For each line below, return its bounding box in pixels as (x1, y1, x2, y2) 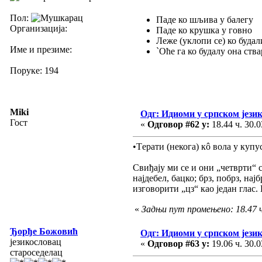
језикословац (10, 236, 61, 247)
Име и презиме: (10, 44, 72, 54)
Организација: (10, 23, 67, 33)
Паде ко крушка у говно (156, 25, 252, 35)
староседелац (10, 247, 63, 257)
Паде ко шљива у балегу (156, 14, 253, 25)
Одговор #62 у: (147, 119, 209, 129)
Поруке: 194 (10, 65, 58, 75)
